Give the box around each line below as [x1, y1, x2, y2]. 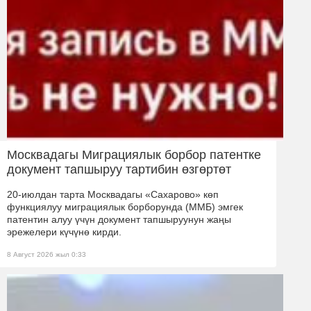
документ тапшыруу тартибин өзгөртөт [7, 162, 231, 176]
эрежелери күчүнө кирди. [7, 226, 121, 237]
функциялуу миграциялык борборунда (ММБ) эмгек [7, 201, 243, 212]
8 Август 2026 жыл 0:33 [7, 250, 86, 258]
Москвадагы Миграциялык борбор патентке [7, 147, 261, 162]
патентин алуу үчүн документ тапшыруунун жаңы [7, 213, 231, 225]
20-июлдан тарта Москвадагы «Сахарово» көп [7, 188, 219, 200]
